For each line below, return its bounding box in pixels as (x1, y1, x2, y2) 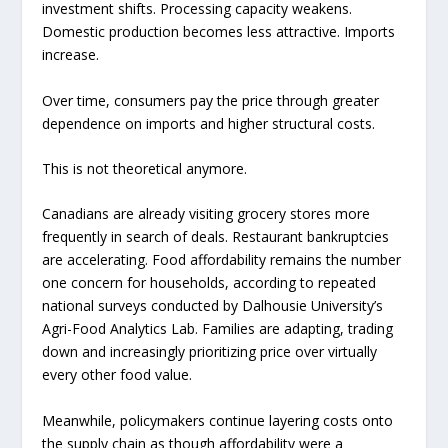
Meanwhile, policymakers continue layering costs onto (42, 410, 394, 430)
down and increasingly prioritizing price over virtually (42, 342, 378, 362)
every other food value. (42, 365, 193, 385)
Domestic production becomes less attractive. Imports (42, 22, 396, 42)
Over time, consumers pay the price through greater (42, 90, 380, 110)
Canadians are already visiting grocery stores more (42, 204, 371, 224)
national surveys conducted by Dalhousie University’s (42, 296, 384, 316)
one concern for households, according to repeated (42, 273, 377, 293)
